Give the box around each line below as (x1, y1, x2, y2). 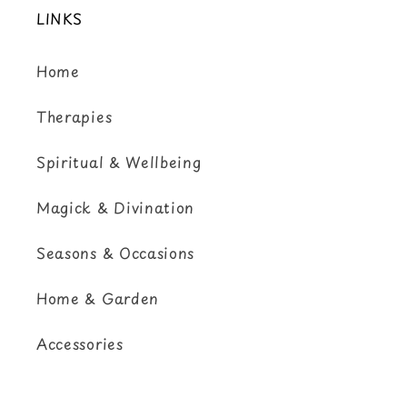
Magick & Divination (36, 195, 195, 218)
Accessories (36, 332, 124, 354)
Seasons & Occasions (36, 241, 195, 263)
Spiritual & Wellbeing (36, 150, 202, 173)
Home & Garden (36, 286, 159, 309)
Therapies (36, 104, 113, 127)
